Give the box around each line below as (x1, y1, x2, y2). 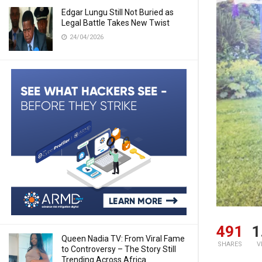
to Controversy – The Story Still (61, 244, 176, 254)
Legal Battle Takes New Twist (61, 18, 170, 27)
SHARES (217, 240, 242, 249)
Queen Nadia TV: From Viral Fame (61, 234, 185, 243)
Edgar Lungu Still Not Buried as (61, 8, 174, 17)
